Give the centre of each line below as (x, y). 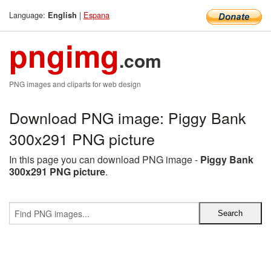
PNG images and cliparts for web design (75, 84)
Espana (96, 15)
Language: (28, 15)
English (62, 15)
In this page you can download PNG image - (105, 159)
